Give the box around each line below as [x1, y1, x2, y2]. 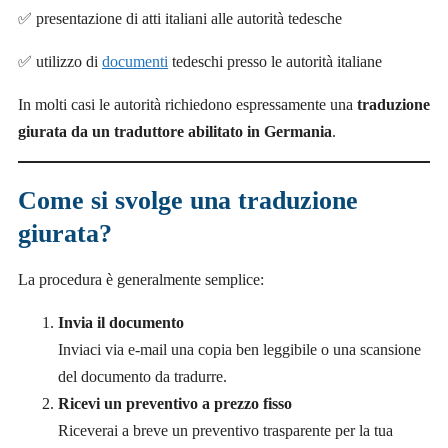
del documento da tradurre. [58, 368, 227, 386]
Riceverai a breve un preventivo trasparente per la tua [58, 422, 393, 440]
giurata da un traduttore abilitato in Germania [18, 122, 332, 140]
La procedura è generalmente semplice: [18, 271, 264, 289]
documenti [102, 52, 168, 70]
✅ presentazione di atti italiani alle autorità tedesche [18, 9, 342, 27]
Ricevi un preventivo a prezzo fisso [58, 395, 292, 413]
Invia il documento [58, 314, 184, 332]
